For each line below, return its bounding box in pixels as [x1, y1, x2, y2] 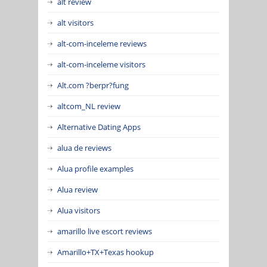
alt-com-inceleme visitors [57, 58, 145, 70]
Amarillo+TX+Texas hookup [57, 246, 154, 257]
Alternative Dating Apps [57, 121, 141, 132]
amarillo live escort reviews [57, 225, 152, 237]
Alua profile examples [57, 163, 133, 174]
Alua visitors [57, 204, 100, 216]
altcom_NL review [57, 100, 120, 111]
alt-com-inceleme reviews [57, 38, 147, 49]
